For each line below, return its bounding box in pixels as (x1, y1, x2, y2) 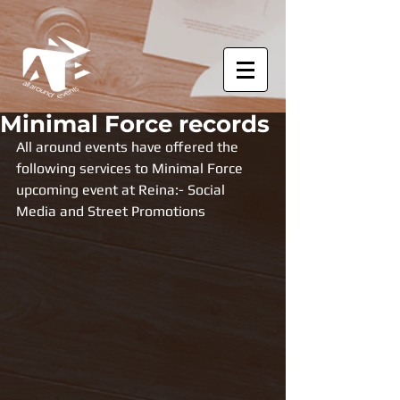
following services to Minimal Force (16, 160, 246, 177)
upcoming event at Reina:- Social (16, 181, 229, 198)
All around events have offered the (16, 138, 242, 155)
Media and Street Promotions (16, 203, 209, 220)
